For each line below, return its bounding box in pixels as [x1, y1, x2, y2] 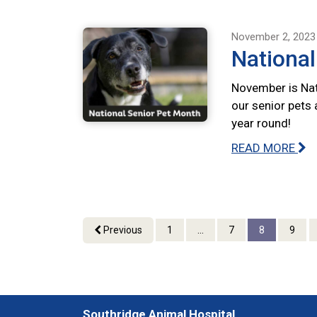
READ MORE [231, 141, 298, 156]
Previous [101, 224, 142, 236]
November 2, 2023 [231, 30, 316, 44]
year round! [231, 116, 291, 131]
